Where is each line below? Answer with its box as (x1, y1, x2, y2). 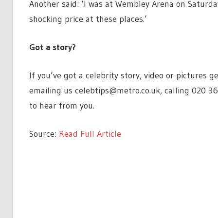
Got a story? (29, 42, 76, 53)
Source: (29, 128, 59, 140)
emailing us (29, 85, 75, 96)
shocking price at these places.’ (29, 14, 147, 25)
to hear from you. (29, 100, 94, 111)
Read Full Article (58, 128, 121, 140)
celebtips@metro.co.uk (74, 85, 160, 96)
